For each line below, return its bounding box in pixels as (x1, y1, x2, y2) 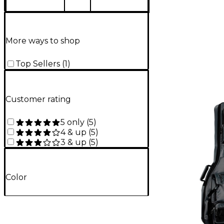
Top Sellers (15, 59, 60, 69)
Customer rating (5, 94, 71, 104)
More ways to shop (5, 36, 80, 46)
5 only (60, 117, 84, 127)
